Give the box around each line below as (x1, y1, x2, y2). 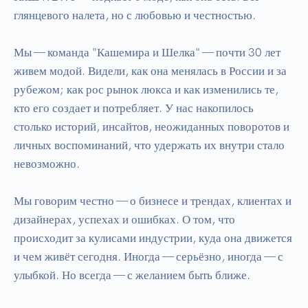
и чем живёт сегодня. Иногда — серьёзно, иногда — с (14, 249, 283, 263)
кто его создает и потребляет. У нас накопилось (14, 100, 254, 115)
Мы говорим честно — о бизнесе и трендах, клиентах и (14, 193, 291, 208)
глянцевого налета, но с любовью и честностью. (14, 8, 256, 22)
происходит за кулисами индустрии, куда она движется (14, 230, 292, 245)
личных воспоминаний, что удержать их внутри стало (14, 137, 285, 152)
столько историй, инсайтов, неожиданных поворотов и (14, 119, 289, 133)
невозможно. (14, 156, 80, 170)
